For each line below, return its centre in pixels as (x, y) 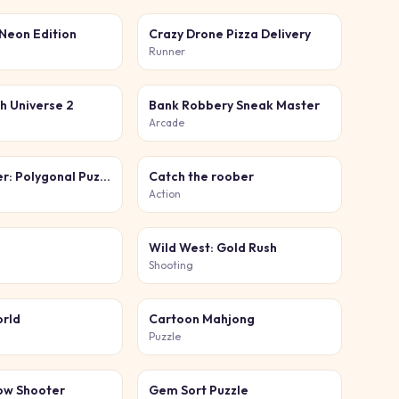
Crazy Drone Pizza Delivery (229, 34)
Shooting (171, 265)
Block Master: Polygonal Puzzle (106, 176)
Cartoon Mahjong (201, 319)
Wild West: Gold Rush (212, 248)
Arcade (166, 122)
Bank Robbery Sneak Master (234, 105)
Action (164, 194)
